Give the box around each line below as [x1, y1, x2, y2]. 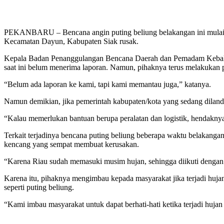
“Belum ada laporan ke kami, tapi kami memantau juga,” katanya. [4, 79, 211, 88]
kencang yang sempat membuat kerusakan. [4, 139, 139, 148]
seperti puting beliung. [4, 182, 74, 191]
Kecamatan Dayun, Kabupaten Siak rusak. [4, 36, 138, 45]
